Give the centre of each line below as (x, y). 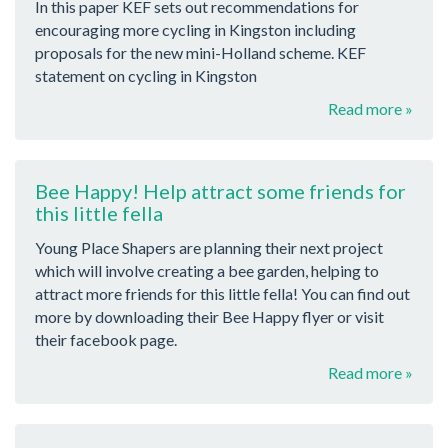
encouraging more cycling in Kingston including (195, 30)
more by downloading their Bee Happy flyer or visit (209, 316)
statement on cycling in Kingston (146, 76)
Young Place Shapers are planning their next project (209, 247)
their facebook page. (106, 339)
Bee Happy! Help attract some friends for (220, 191)
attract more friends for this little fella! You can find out (222, 293)
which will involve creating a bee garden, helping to (207, 270)
